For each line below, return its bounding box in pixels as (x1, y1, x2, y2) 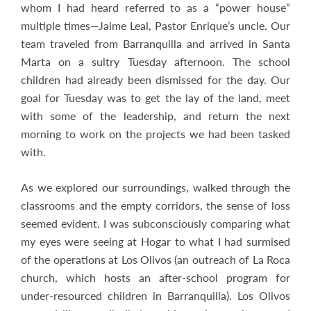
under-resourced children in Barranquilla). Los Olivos (21, 287, 290, 303)
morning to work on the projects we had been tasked (21, 126, 290, 142)
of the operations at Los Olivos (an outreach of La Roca (21, 251, 290, 267)
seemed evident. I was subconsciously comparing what (21, 215, 290, 231)
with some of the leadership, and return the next (21, 108, 290, 124)
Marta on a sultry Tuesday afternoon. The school (21, 53, 290, 69)
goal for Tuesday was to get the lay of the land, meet (21, 90, 290, 106)
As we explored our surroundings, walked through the (21, 179, 290, 195)
